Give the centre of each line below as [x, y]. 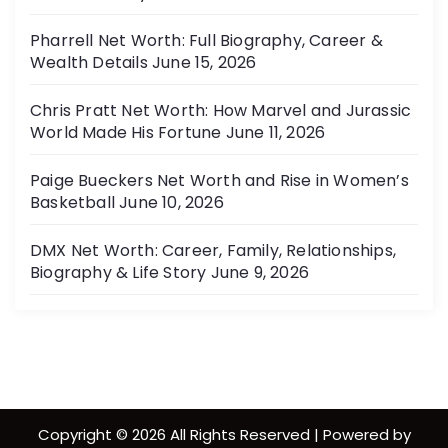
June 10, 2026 [171, 202]
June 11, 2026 [275, 132]
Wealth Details [89, 62]
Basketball [72, 202]
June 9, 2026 [260, 272]
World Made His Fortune [126, 132]
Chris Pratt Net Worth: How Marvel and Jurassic [221, 110]
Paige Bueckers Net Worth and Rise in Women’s [219, 180]
